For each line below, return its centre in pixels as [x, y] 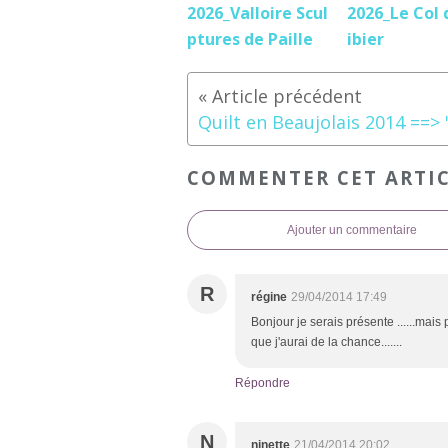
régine [269, 296]
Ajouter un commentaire [352, 229]
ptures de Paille [250, 39]
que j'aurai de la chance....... [326, 341]
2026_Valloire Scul [257, 13]
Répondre [262, 382]
